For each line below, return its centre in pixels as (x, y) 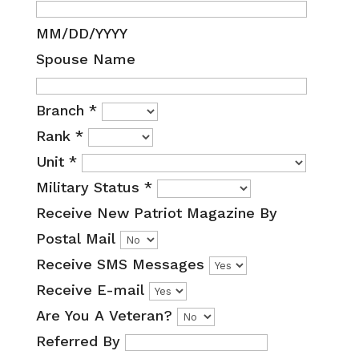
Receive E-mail (92, 289)
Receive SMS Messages (122, 264)
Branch (62, 110)
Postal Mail (78, 238)
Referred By (78, 341)
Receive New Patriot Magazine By (156, 212)
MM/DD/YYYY (81, 33)
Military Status (90, 187)
